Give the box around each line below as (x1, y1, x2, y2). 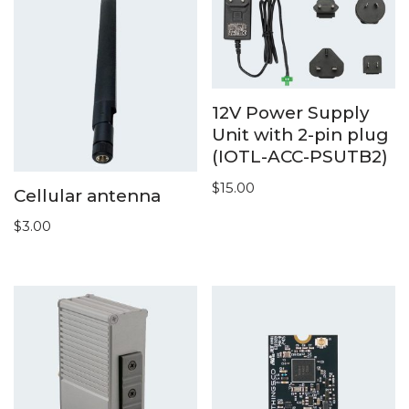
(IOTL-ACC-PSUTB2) (212, 146, 389, 168)
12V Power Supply (212, 102, 370, 124)
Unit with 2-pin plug (212, 124, 390, 146)
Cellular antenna (14, 184, 161, 206)
